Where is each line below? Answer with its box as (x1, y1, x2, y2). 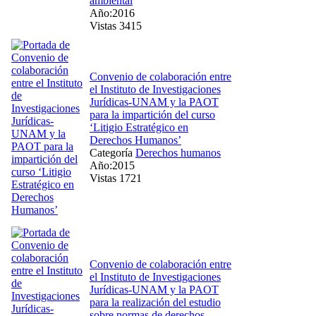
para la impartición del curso (90, 108, 215, 121)
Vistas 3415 (90, 19, 142, 32)
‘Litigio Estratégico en (90, 121, 188, 133)
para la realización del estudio (90, 296, 221, 308)
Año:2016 (90, 6, 135, 19)
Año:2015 (90, 159, 135, 171)
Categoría (90, 146, 135, 159)
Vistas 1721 (90, 171, 142, 184)
